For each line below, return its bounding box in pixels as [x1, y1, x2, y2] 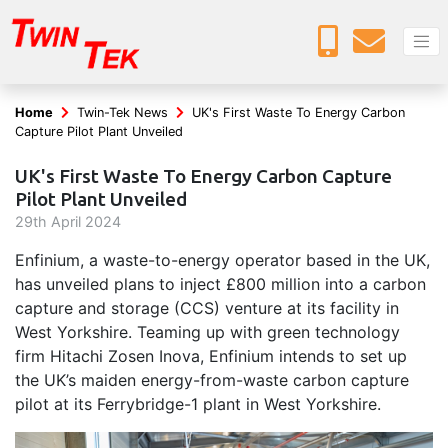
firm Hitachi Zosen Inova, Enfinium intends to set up [15, 346, 407, 367]
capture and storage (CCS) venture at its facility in [15, 298, 399, 319]
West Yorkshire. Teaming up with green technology [15, 322, 400, 343]
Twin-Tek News [77, 105, 168, 121]
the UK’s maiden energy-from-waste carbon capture [15, 370, 409, 391]
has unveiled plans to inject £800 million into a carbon [15, 274, 426, 295]
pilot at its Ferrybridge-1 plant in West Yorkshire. [15, 394, 381, 415]
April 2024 [47, 213, 121, 231]
